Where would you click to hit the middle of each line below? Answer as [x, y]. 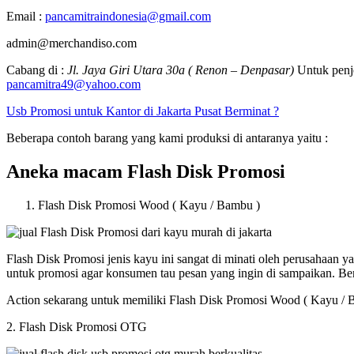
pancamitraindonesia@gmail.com [128, 17]
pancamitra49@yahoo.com [73, 85]
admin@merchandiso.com [72, 43]
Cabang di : [37, 70]
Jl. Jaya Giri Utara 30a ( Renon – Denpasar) [182, 70]
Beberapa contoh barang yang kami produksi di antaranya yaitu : [167, 138]
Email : [26, 17]
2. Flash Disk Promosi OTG [77, 326]
